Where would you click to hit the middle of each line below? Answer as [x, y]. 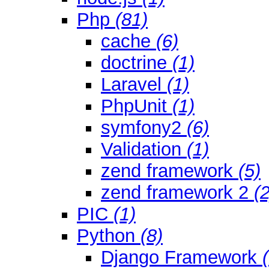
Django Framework [182, 257]
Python [109, 235]
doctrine [137, 62]
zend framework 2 [177, 192]
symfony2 [144, 127]
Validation [144, 149]
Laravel [134, 84]
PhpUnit [137, 106]
